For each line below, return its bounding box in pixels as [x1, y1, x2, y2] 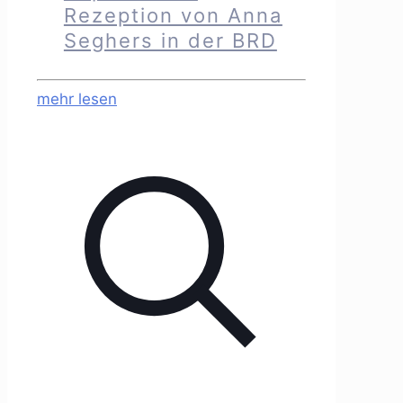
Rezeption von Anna [63, 4, 282, 28]
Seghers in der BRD [63, 29, 277, 53]
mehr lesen [37, 89, 117, 108]
